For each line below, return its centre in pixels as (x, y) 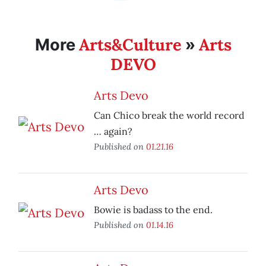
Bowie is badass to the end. (153, 210)
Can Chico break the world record (169, 115)
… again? (113, 132)
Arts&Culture (130, 45)
